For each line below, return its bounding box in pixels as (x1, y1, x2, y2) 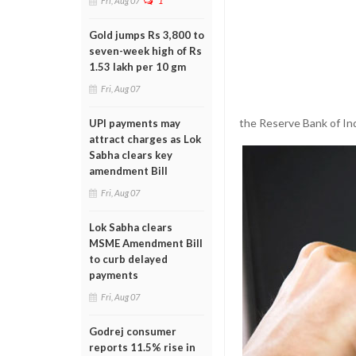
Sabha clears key (89, 149, 172, 161)
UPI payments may (89, 117, 180, 130)
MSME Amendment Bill (89, 237, 203, 250)
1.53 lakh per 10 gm (89, 60, 186, 73)
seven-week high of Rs (89, 44, 202, 57)
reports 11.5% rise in (89, 341, 195, 354)
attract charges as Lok (89, 133, 201, 145)
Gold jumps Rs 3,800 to (89, 29, 204, 41)
